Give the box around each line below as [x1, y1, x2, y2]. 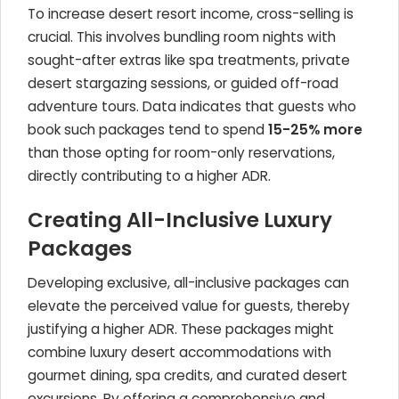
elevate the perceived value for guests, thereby [28, 297, 350, 315]
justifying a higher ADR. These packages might [28, 320, 334, 338]
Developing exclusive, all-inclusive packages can [28, 273, 349, 292]
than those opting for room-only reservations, [28, 143, 335, 162]
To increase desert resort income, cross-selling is [28, 4, 354, 23]
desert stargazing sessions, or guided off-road [28, 74, 338, 93]
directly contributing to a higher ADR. [28, 167, 271, 185]
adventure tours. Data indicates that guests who [28, 97, 356, 116]
